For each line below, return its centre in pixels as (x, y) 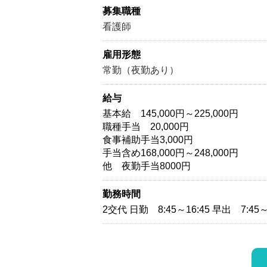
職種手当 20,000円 (146, 127)
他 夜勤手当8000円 (147, 166)
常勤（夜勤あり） (141, 70)
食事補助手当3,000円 (148, 140)
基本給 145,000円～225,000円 (170, 114)
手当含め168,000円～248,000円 (170, 153)
